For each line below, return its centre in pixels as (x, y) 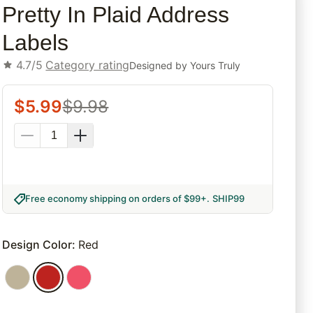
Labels (36, 43)
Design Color (37, 245)
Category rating (88, 65)
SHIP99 (229, 199)
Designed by (160, 65)
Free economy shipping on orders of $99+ (116, 199)
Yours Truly (216, 65)
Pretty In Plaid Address (116, 15)
